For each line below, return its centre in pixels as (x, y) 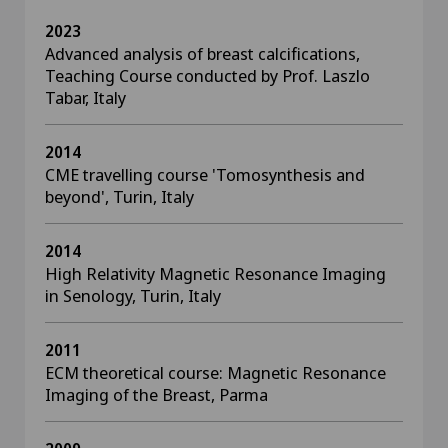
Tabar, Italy (85, 97)
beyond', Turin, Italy (119, 196)
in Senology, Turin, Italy (133, 295)
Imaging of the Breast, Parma (156, 394)
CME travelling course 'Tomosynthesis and (205, 174)
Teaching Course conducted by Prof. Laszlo (207, 75)
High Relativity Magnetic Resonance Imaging (215, 273)
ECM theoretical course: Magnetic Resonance (215, 372)
